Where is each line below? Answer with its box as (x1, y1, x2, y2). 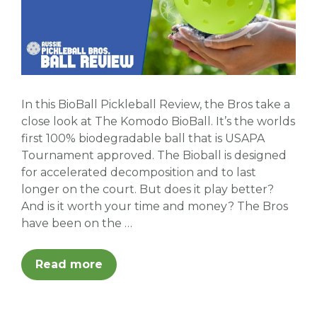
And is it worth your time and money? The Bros (21, 199, 288, 213)
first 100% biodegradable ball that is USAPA (21, 131, 265, 145)
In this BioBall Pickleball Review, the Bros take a (21, 97, 290, 111)
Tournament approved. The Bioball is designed (21, 148, 287, 162)
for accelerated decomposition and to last (21, 165, 256, 179)
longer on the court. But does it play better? (21, 182, 274, 196)
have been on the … (21, 216, 132, 230)
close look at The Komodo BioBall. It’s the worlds (21, 114, 295, 128)
